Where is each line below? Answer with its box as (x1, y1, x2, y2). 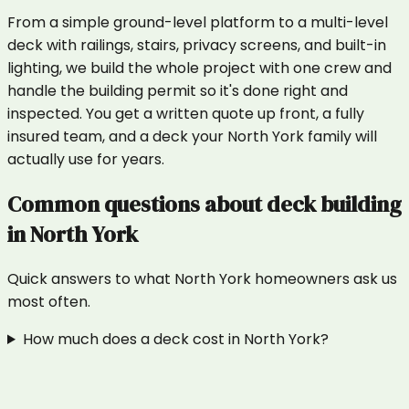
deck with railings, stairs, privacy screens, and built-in (7, 35, 386, 57)
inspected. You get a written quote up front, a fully (7, 103, 364, 125)
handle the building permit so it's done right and (7, 80, 348, 102)
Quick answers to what (7, 268, 174, 289)
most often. (7, 291, 90, 312)
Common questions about (7, 189, 267, 220)
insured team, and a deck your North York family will (7, 126, 377, 148)
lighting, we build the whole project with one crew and (7, 58, 392, 79)
